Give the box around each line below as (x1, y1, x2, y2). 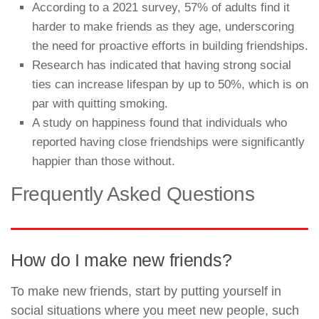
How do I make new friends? (11, 249, 232, 270)
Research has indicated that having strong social (32, 58, 291, 72)
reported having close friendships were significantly (32, 135, 305, 149)
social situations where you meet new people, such (11, 303, 299, 318)
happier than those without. (32, 154, 175, 168)
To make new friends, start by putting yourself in (11, 283, 281, 298)
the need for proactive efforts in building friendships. (32, 38, 308, 53)
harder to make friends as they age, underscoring (32, 19, 294, 33)
